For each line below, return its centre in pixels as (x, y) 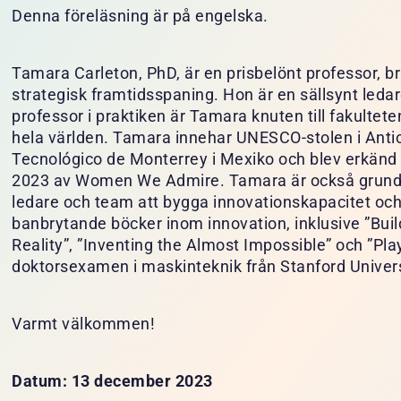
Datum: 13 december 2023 (112, 382)
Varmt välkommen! (84, 324)
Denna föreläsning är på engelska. (140, 17)
